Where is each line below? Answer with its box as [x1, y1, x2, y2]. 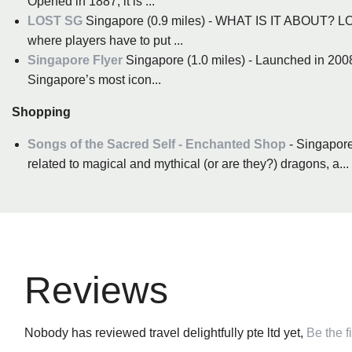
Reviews [24, 269, 168, 311]
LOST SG [27, 13, 82, 27]
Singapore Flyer [27, 53, 123, 67]
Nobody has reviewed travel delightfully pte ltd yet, [24, 325, 306, 339]
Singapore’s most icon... [27, 72, 161, 86]
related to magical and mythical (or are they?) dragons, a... [27, 156, 349, 170]
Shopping [12, 104, 71, 119]
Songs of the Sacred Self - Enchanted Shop [27, 137, 286, 151]
